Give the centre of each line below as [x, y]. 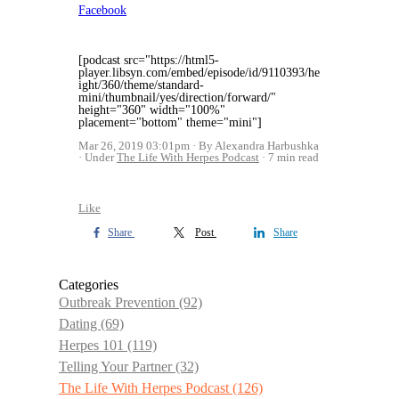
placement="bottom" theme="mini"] [170, 122]
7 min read [293, 157]
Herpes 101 [93, 345]
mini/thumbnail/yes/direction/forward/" [177, 98]
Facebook [102, 10]
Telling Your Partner [117, 366]
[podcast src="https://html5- [149, 60]
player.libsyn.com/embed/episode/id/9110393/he [199, 73]
